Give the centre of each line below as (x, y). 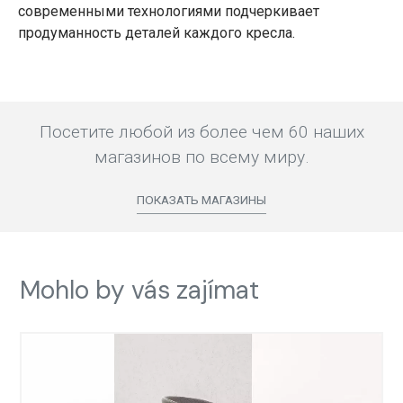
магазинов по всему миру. (201, 157)
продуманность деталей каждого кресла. (157, 33)
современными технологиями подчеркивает (169, 12)
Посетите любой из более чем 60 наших (201, 132)
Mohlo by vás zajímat (140, 290)
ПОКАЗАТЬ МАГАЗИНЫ (201, 200)
